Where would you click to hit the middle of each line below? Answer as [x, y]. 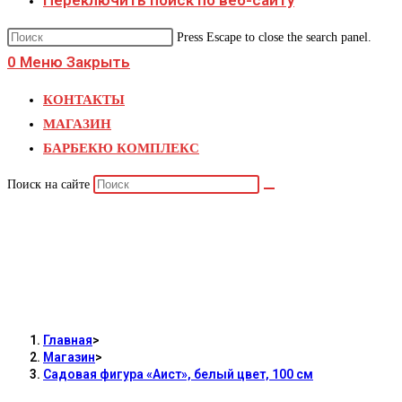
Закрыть [98, 62]
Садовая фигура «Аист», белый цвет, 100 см [178, 374]
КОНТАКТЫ [84, 100]
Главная [68, 340]
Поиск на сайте [50, 184]
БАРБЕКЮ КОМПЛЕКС [121, 148]
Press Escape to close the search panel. [274, 37]
